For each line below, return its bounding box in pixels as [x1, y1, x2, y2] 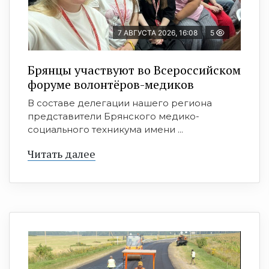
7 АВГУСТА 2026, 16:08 [118, 28, 198, 38]
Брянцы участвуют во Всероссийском [28, 62, 241, 79]
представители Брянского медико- [28, 110, 199, 122]
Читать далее [28, 147, 95, 162]
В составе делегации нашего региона [28, 97, 212, 109]
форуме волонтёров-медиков [28, 76, 194, 93]
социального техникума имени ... [28, 124, 183, 136]
